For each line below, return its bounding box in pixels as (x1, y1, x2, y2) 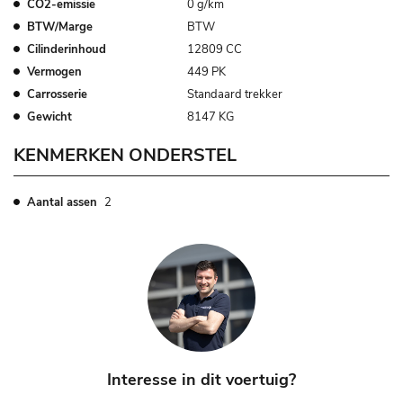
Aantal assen (27, 194, 97, 211)
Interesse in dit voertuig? (107, 369, 296, 391)
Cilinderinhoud (27, 41, 106, 58)
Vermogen (27, 64, 82, 81)
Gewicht (27, 109, 72, 126)
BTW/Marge (27, 19, 93, 36)
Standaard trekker (187, 86, 283, 103)
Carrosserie (27, 86, 87, 103)
